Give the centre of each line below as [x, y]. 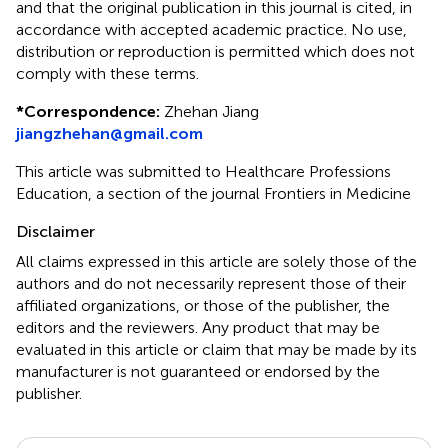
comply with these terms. [107, 74]
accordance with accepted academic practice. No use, [211, 30]
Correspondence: [92, 112]
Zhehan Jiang [209, 112]
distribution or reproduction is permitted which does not [215, 52]
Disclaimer [55, 232]
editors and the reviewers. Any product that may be [198, 328]
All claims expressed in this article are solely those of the [216, 262]
